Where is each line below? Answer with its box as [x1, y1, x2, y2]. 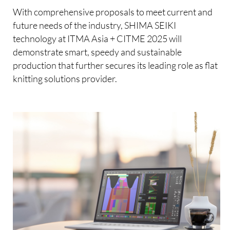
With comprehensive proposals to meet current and [13, 6, 213, 17]
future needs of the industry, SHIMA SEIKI [13, 19, 177, 31]
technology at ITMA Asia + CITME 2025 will [13, 32, 182, 44]
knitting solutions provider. [13, 72, 118, 84]
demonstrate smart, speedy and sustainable [13, 46, 182, 57]
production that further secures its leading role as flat [13, 59, 218, 71]
